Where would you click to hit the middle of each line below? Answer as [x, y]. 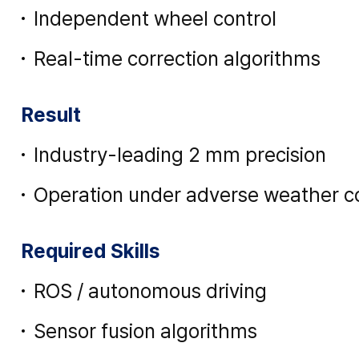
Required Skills [91, 250]
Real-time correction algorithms [177, 58]
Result [52, 114]
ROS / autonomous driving [151, 290]
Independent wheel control [155, 18]
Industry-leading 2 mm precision [180, 154]
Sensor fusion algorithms [146, 331]
